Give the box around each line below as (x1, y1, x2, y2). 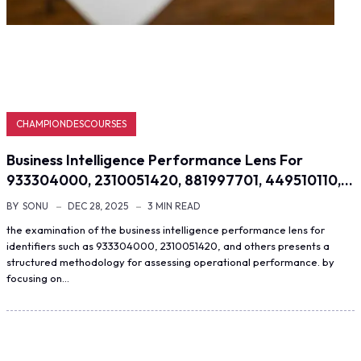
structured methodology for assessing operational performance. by (6, 255, 334, 268)
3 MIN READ (147, 200, 201, 212)
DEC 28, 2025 (68, 200, 128, 212)
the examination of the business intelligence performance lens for (6, 223, 325, 236)
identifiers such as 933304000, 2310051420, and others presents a (6, 239, 330, 252)
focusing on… (6, 272, 69, 284)
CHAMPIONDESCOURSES (16, 118, 127, 130)
